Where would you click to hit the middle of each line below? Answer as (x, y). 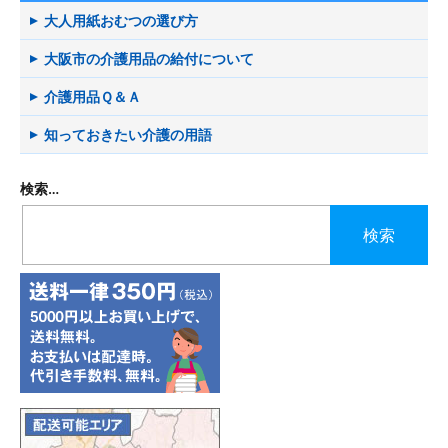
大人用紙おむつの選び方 (121, 21)
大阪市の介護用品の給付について (149, 59)
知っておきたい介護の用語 (128, 135)
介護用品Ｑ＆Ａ (92, 97)
